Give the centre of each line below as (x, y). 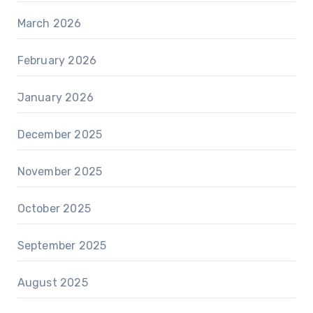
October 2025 (54, 208)
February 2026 (57, 60)
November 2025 (60, 171)
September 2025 (62, 245)
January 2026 (55, 97)
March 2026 (49, 23)
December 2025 (60, 134)
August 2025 (52, 282)
